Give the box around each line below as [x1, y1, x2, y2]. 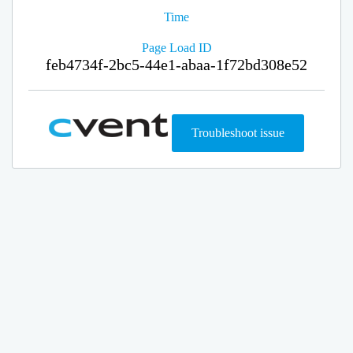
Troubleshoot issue [191, 126, 284, 139]
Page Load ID [141, 41, 212, 54]
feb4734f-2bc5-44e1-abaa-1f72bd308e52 [46, 56, 307, 73]
